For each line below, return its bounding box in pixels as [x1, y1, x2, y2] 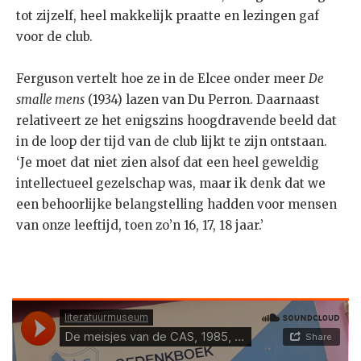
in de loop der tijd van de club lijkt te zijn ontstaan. [16, 133, 327, 149]
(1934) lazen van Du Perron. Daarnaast [85, 91, 320, 107]
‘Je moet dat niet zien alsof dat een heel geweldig [16, 154, 319, 170]
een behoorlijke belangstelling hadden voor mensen [16, 196, 337, 212]
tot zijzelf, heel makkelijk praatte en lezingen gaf [16, 7, 319, 23]
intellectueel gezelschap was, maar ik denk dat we [16, 175, 326, 191]
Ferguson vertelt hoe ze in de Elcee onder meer [16, 70, 309, 86]
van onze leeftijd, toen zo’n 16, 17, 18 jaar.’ [16, 217, 263, 233]
